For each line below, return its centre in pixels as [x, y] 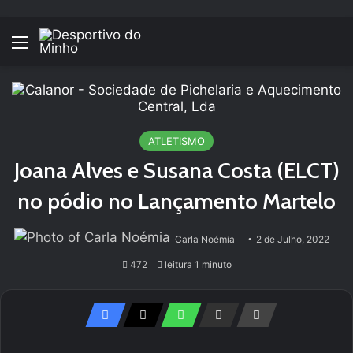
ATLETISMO [176, 141]
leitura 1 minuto [197, 264]
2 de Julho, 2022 [293, 239]
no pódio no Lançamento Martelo [176, 201]
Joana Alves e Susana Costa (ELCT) [176, 170]
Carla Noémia [205, 239]
